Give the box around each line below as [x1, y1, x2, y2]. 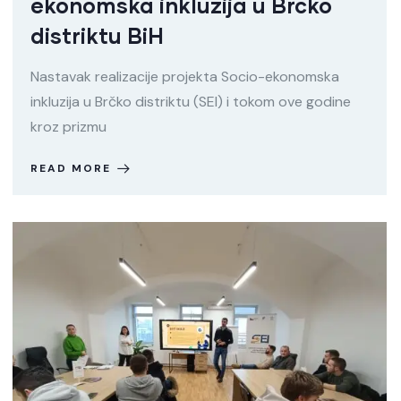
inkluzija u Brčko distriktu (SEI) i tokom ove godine [30, 91, 351, 111]
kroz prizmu [30, 116, 107, 136]
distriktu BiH [30, 21, 164, 48]
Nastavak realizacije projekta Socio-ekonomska [30, 66, 339, 86]
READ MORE [30, 160, 111, 175]
